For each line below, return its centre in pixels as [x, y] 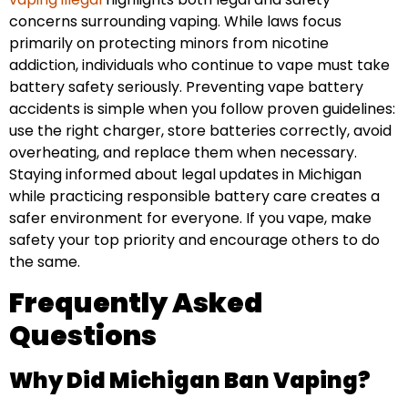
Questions [83, 336]
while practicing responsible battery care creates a [194, 197]
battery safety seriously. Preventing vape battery [186, 87]
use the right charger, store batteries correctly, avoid [200, 131]
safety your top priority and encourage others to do [194, 240]
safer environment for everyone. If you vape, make [190, 219]
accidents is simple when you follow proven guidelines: [202, 109]
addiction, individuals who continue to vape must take [199, 66]
